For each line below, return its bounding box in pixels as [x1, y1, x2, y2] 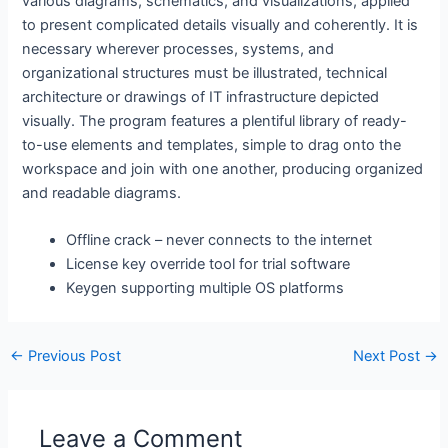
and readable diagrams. [22, 183, 182, 202]
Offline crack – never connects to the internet [66, 231, 373, 249]
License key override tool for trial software [66, 255, 351, 273]
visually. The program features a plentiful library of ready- [22, 111, 408, 130]
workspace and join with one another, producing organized [22, 159, 424, 178]
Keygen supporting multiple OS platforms [66, 279, 345, 297]
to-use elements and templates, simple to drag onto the [22, 135, 402, 154]
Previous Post [23, 346, 121, 365]
